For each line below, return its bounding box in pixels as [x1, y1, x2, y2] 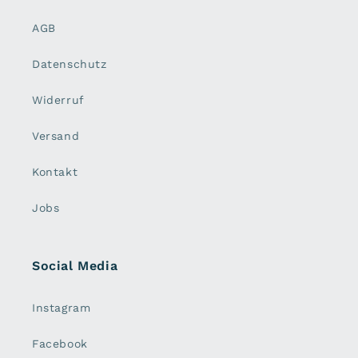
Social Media [32, 258, 118, 274]
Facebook [32, 337, 88, 351]
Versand [32, 129, 80, 143]
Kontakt [32, 165, 78, 179]
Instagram [32, 301, 91, 315]
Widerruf [32, 93, 85, 107]
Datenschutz [32, 58, 107, 71]
